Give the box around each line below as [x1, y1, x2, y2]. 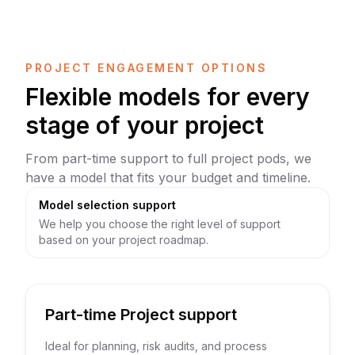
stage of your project [25, 111, 264, 139]
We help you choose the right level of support [39, 217, 281, 231]
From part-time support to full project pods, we [25, 151, 311, 166]
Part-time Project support [45, 305, 237, 324]
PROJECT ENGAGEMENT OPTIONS [25, 61, 268, 74]
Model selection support [39, 198, 176, 212]
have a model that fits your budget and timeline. [25, 170, 311, 185]
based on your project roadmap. [39, 233, 208, 246]
